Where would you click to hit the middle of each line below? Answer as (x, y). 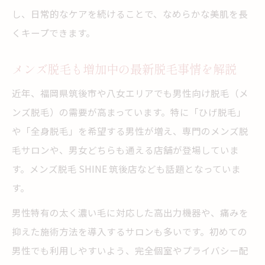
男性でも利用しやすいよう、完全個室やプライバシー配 (130, 250)
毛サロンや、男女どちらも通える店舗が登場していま (125, 150)
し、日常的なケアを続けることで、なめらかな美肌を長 (130, 14)
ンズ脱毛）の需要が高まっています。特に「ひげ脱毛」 (129, 112)
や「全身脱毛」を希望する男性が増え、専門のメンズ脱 (130, 131)
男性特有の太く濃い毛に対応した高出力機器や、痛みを (130, 212)
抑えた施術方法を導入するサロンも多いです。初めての (130, 231)
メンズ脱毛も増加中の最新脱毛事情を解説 (124, 69)
